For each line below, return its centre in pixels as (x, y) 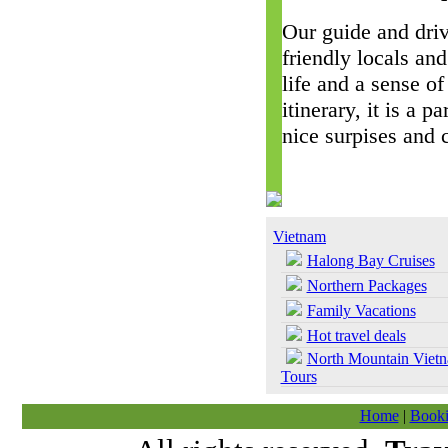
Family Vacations (361, 310)
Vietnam (299, 236)
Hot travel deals (356, 335)
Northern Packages (366, 285)
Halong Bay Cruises (370, 260)
